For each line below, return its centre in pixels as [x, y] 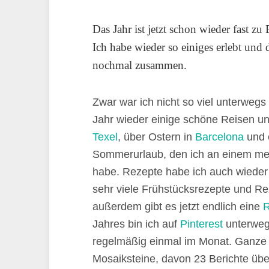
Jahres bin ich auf [136, 224]
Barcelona [219, 137]
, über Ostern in [156, 137]
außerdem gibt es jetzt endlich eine [178, 207]
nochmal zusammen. [140, 65]
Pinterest [201, 224]
